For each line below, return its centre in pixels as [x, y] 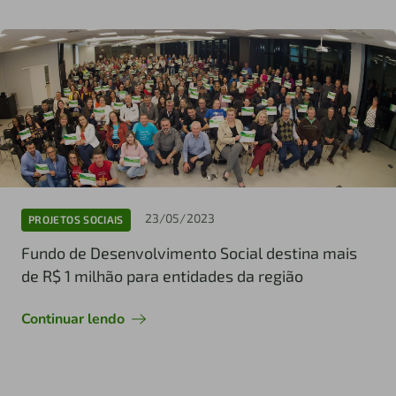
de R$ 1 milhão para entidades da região [162, 275]
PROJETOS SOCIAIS [76, 220]
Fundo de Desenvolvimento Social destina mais [189, 252]
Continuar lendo [73, 319]
